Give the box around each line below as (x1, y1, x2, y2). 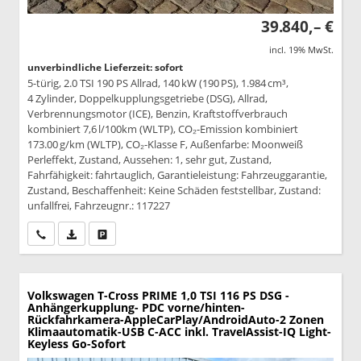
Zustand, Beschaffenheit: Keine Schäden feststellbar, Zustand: (27, 183, 321, 198)
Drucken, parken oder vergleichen (107, 226, 259, 241)
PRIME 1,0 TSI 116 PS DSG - (142, 288, 289, 304)
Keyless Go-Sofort (27, 336, 126, 352)
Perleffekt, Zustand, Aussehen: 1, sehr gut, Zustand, (27, 152, 272, 168)
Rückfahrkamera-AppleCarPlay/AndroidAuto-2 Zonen (27, 312, 324, 328)
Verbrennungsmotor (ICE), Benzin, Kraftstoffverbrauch (27, 106, 288, 122)
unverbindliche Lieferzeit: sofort (27, 60, 183, 75)
